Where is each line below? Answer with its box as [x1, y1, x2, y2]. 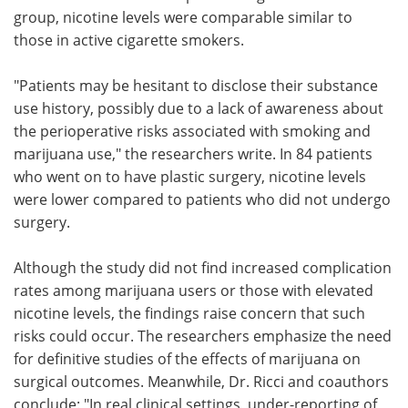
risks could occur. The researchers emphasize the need [14, 325, 392, 345]
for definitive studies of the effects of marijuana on [14, 348, 361, 368]
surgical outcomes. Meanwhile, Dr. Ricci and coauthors [14, 371, 389, 391]
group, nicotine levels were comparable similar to [14, 6, 352, 26]
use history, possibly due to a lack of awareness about [14, 97, 383, 117]
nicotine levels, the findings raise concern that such [14, 302, 365, 322]
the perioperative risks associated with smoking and [14, 120, 371, 140]
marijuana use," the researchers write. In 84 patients [14, 143, 372, 163]
